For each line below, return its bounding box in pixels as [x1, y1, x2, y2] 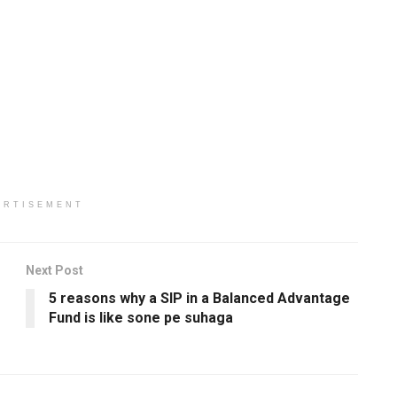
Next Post [26, 262, 83, 277]
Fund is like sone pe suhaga [49, 308, 233, 326]
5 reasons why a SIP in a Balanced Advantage [49, 289, 350, 307]
